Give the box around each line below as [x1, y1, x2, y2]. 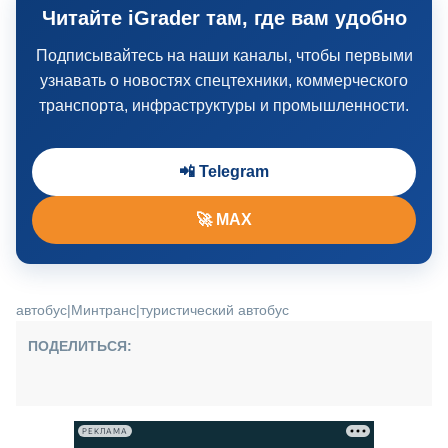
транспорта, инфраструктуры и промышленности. [39, 97, 409, 114]
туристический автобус [140, 302, 289, 318]
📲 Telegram [179, 163, 269, 180]
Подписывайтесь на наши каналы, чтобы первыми [35, 47, 413, 64]
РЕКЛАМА [82, 426, 128, 436]
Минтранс [71, 302, 136, 318]
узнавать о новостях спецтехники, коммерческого [40, 72, 408, 89]
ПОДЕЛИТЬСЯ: [28, 338, 132, 354]
